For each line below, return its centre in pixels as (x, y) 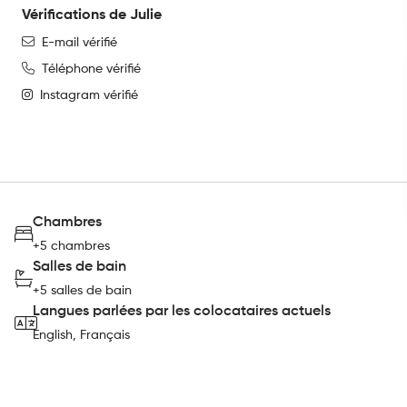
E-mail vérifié (79, 43)
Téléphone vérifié (91, 69)
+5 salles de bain (82, 291)
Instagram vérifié (89, 95)
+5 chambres (71, 246)
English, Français (81, 335)
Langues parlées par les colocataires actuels (182, 312)
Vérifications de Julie (92, 15)
